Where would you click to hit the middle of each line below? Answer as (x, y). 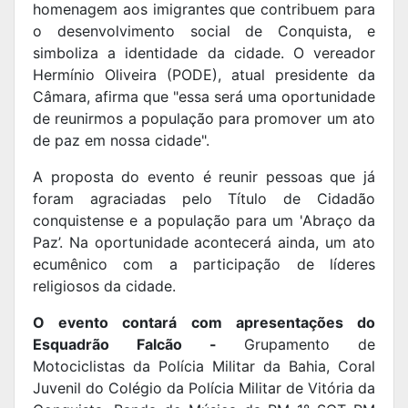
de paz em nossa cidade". (123, 141)
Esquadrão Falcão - (138, 345)
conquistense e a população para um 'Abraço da (204, 221)
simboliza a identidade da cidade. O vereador (204, 53)
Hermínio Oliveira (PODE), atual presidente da (204, 75)
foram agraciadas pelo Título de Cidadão (204, 199)
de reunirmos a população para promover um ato (204, 119)
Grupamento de (310, 345)
